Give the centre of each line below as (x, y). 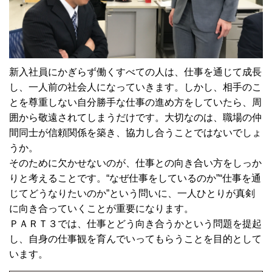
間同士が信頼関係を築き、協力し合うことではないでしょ (135, 133)
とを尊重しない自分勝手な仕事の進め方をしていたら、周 (135, 103)
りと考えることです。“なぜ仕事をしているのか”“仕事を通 (135, 178)
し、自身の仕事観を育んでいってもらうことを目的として (135, 239)
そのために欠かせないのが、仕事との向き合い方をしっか (135, 163)
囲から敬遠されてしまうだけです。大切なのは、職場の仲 (135, 118)
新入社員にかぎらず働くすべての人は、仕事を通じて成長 (135, 72)
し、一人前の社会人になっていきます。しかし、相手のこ (135, 87)
